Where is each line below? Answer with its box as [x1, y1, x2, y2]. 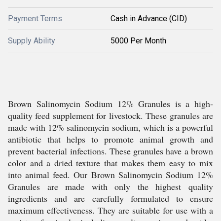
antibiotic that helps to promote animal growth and [8, 133, 213, 145]
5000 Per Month [110, 36, 166, 45]
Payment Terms [8, 14, 62, 23]
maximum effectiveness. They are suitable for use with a [8, 204, 213, 216]
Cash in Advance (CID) [110, 14, 187, 23]
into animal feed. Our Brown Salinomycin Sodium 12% [8, 169, 213, 181]
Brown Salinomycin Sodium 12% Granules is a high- [8, 98, 213, 110]
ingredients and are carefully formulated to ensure [8, 192, 213, 204]
